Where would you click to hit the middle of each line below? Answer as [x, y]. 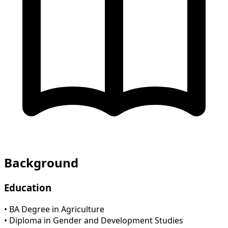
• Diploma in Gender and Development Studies [94, 221]
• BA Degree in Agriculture [54, 209]
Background [41, 163]
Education [28, 188]
